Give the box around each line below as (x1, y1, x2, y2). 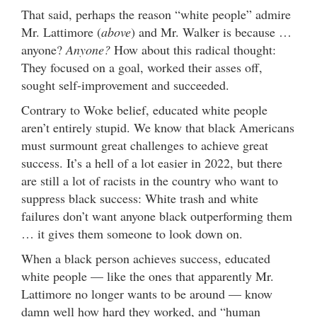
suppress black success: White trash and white (21, 189, 258, 207)
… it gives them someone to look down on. (21, 224, 255, 242)
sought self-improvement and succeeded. (21, 76, 234, 93)
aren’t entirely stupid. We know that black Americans (21, 118, 294, 136)
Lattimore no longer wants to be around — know (21, 284, 272, 302)
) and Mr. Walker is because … (131, 23, 292, 40)
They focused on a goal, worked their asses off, (21, 58, 263, 76)
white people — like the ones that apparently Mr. (21, 267, 274, 284)
